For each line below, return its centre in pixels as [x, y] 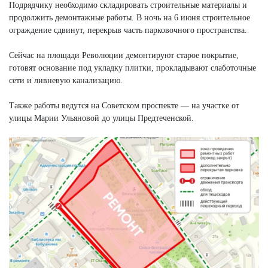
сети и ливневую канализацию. [66, 80]
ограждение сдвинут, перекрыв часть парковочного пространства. [128, 30]
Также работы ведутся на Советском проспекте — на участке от [124, 105]
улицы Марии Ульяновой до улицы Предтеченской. [101, 118]
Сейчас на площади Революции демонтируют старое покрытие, [124, 55]
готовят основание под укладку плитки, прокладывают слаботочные [133, 68]
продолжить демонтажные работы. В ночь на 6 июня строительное [130, 17]
